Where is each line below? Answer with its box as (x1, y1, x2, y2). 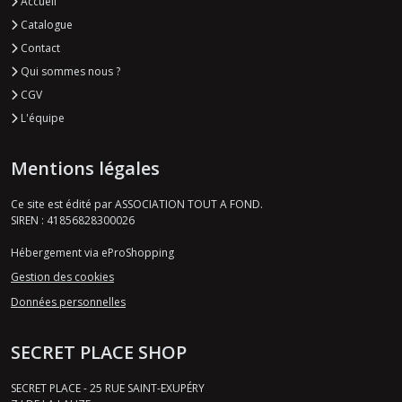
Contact (18, 39, 60, 56)
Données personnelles (11, 293, 126, 310)
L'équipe (18, 109, 65, 126)
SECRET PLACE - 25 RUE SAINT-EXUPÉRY (11, 380, 205, 396)
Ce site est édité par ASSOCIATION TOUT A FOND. (11, 196, 263, 212)
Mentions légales (11, 155, 160, 180)
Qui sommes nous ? (18, 63, 120, 79)
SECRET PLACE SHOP (11, 339, 187, 364)
